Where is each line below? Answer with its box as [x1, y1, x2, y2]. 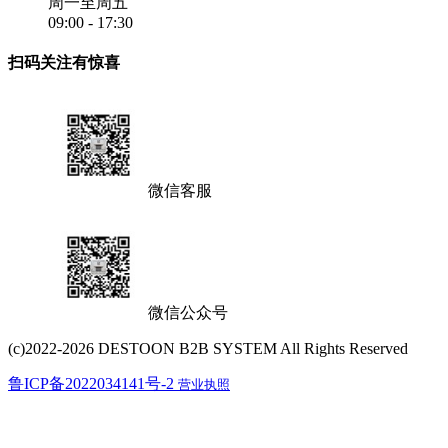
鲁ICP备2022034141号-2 [8, 374, 178, 392]
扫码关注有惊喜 [8, 54, 120, 72]
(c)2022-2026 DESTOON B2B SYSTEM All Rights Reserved [8, 339, 408, 357]
